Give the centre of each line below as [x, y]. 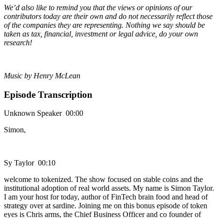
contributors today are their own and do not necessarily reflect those [108, 16]
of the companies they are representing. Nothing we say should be [104, 25]
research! [18, 42]
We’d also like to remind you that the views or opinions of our [98, 7]
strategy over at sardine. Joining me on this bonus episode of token [106, 206]
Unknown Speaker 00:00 [44, 113]
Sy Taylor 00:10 [30, 163]
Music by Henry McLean [42, 75]
